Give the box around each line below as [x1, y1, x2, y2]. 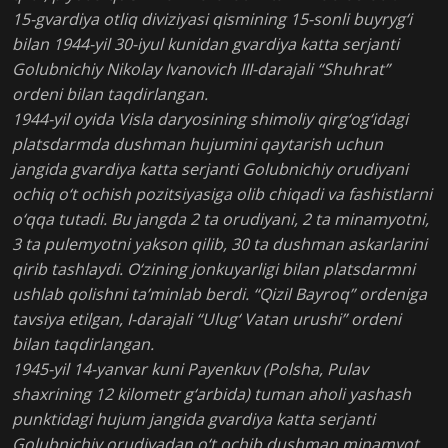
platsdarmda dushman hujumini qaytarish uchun [12, 133, 383, 156]
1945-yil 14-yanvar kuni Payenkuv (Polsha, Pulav [12, 358, 368, 381]
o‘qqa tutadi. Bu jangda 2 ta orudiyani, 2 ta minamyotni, [12, 208, 429, 231]
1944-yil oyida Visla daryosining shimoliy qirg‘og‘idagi [12, 108, 408, 131]
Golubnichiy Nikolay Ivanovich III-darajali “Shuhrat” [12, 58, 390, 81]
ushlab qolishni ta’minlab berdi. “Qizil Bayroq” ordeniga [12, 283, 427, 306]
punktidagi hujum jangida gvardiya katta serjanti [12, 408, 375, 431]
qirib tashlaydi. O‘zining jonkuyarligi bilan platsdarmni [12, 258, 415, 281]
